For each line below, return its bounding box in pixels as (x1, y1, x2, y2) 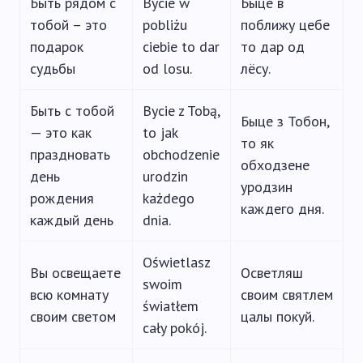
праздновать (30, 145, 110, 164)
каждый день (30, 211, 113, 229)
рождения (30, 189, 94, 207)
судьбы (30, 59, 75, 78)
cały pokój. (143, 318, 207, 337)
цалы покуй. (241, 307, 314, 326)
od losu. (143, 59, 192, 78)
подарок (30, 37, 83, 56)
